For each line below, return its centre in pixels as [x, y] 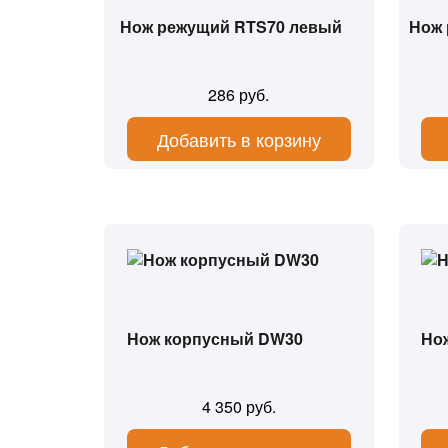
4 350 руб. [238, 406]
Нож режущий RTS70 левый [230, 26]
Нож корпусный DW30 [214, 338]
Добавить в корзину [238, 139]
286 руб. [239, 94]
